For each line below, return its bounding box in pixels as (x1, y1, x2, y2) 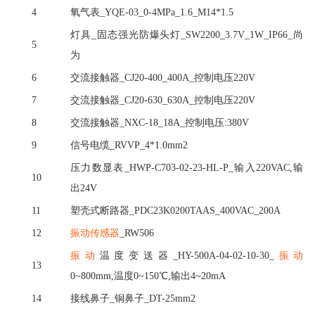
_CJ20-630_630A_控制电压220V (120, 94, 255, 105)
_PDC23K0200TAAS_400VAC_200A (129, 205, 281, 216)
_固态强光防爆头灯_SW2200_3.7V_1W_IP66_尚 (91, 29, 304, 40)
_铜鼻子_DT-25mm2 (110, 292, 195, 304)
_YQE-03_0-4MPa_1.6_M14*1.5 (100, 6, 233, 18)
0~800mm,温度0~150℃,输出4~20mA (70, 270, 226, 281)
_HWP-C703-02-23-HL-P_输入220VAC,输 (124, 162, 304, 173)
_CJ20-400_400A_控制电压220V (120, 72, 255, 83)
